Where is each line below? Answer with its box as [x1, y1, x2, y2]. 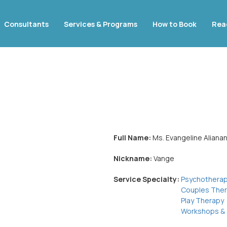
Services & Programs [64, 19, 137, 29]
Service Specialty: [113, 174, 181, 184]
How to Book [153, 19, 197, 29]
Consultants [4, 19, 49, 29]
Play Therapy [181, 196, 224, 205]
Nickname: [113, 154, 154, 163]
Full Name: [113, 133, 153, 142]
